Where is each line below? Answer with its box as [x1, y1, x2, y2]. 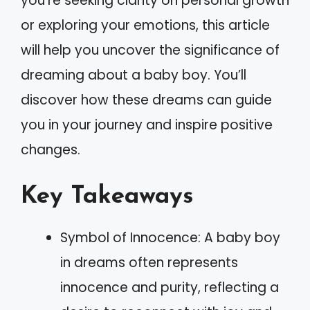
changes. [21, 140, 80, 159]
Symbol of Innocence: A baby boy [60, 228, 280, 247]
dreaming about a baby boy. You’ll [21, 66, 246, 84]
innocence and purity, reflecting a [60, 277, 279, 297]
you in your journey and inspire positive [21, 116, 273, 134]
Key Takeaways [21, 184, 194, 209]
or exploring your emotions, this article [21, 16, 270, 35]
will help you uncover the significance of [21, 41, 280, 60]
